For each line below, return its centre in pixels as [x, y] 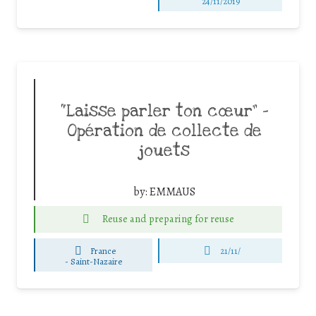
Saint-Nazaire [97, 262]
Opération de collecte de [164, 131]
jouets [164, 151]
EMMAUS [172, 192]
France [103, 250]
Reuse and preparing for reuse [169, 219]
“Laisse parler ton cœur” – [164, 111]
